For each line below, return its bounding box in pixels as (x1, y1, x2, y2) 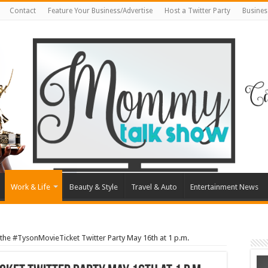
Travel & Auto (131, 182, 177, 192)
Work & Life (11, 182, 50, 192)
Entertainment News (190, 182, 258, 192)
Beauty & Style (69, 182, 118, 192)
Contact (10, 7, 36, 15)
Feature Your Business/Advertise (48, 7, 153, 15)
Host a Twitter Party (165, 7, 230, 15)
